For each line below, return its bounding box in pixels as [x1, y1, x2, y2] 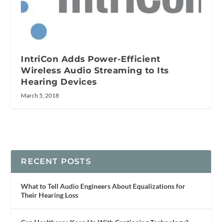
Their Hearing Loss [21, 190, 79, 199]
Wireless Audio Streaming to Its [21, 65, 169, 75]
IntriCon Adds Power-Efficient [21, 54, 161, 64]
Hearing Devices [21, 76, 97, 87]
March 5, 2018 [21, 91, 59, 99]
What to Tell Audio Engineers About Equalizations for [21, 181, 186, 190]
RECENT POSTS [21, 156, 91, 166]
